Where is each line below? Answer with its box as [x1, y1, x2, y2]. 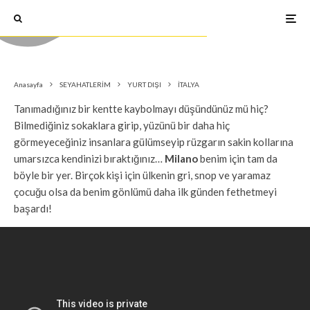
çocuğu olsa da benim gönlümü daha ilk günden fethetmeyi [14, 185, 277, 198]
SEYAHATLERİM [60, 80, 111, 89]
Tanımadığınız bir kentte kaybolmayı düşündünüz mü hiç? [14, 102, 268, 115]
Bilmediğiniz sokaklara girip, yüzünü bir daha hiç [14, 119, 230, 131]
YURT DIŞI [127, 80, 161, 89]
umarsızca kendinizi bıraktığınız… [14, 152, 165, 165]
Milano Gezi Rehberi [64, 39, 253, 67]
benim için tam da [198, 152, 277, 165]
